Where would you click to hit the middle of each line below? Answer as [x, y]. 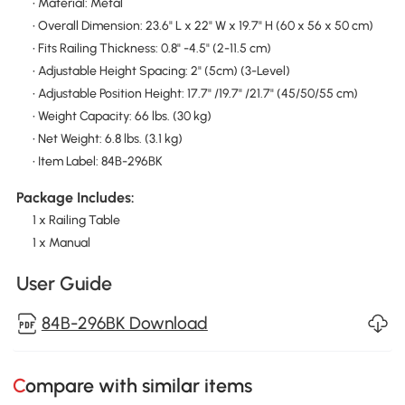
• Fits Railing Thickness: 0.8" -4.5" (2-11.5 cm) [151, 49]
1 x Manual [61, 242]
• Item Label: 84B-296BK [97, 162]
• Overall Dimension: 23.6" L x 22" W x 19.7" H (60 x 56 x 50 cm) [202, 26]
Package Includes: [75, 197]
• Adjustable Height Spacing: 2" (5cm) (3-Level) [161, 71]
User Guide [64, 283]
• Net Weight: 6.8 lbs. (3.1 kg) [107, 139]
